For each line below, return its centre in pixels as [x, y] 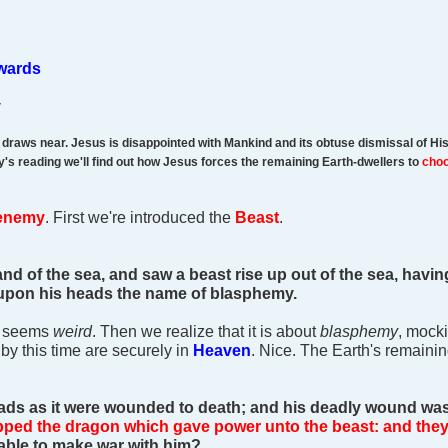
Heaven [222, 350]
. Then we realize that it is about [206, 331]
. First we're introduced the [140, 217]
